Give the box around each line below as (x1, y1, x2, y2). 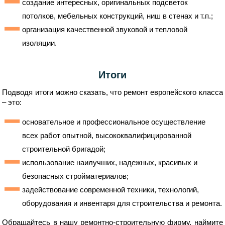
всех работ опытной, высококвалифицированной (22, 131, 192, 140)
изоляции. (22, 39, 57, 48)
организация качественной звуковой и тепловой (22, 25, 188, 34)
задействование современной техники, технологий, (22, 185, 199, 194)
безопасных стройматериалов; (22, 172, 129, 181)
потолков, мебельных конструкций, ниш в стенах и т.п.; (22, 12, 213, 21)
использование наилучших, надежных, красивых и (22, 158, 198, 167)
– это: (2, 98, 22, 107)
